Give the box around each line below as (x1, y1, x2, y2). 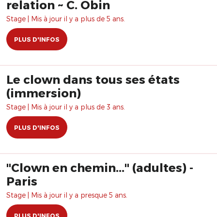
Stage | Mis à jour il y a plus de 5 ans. (6, 15, 125, 23)
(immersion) (6, 86, 81, 100)
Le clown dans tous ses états (6, 72, 180, 86)
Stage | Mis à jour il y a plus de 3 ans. (6, 103, 125, 111)
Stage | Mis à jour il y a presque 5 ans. (6, 191, 127, 199)
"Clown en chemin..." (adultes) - (6, 160, 193, 174)
